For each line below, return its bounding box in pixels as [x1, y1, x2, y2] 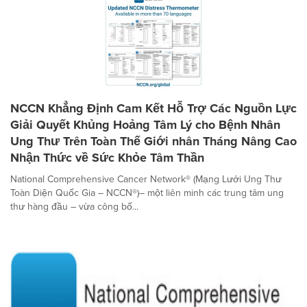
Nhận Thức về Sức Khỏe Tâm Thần [10, 148, 204, 167]
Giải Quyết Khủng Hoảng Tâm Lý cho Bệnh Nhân [10, 115, 280, 134]
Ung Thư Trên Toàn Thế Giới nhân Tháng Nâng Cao [10, 132, 297, 150]
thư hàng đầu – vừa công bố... [10, 199, 138, 214]
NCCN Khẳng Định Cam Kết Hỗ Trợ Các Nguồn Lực [10, 99, 297, 117]
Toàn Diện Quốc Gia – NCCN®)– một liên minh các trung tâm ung [10, 185, 284, 200]
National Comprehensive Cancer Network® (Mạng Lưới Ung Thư [10, 171, 282, 186]
